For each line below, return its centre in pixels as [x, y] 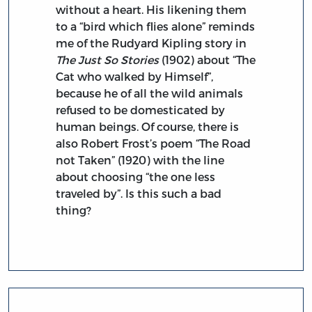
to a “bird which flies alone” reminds [156, 26]
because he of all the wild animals [150, 93]
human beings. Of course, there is [148, 126]
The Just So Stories [108, 59]
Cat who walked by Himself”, [135, 76]
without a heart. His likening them [151, 9]
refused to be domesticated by [141, 109]
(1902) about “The [208, 59]
